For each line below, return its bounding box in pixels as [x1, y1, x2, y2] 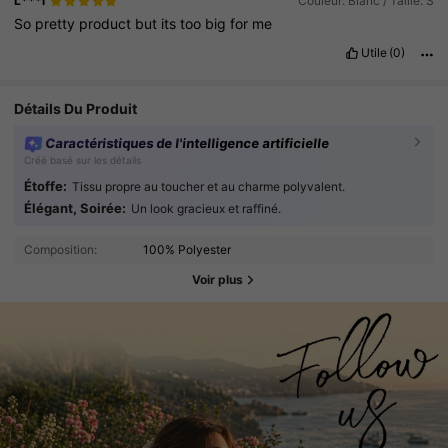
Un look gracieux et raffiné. [130, 200, 281, 216]
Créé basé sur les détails [23, 153, 141, 166]
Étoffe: [23, 177, 67, 194]
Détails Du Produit [14, 99, 138, 117]
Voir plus [191, 272, 243, 288]
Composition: [23, 241, 97, 257]
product [79, 15, 136, 33]
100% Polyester [143, 241, 232, 257]
